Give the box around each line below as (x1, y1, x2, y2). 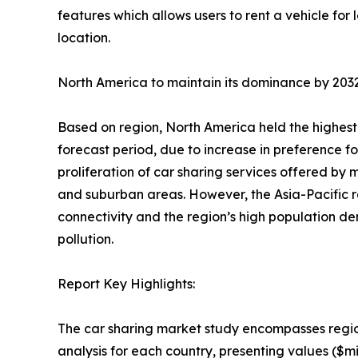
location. (58, 30, 110, 46)
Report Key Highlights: (58, 276, 195, 292)
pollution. (58, 231, 113, 248)
